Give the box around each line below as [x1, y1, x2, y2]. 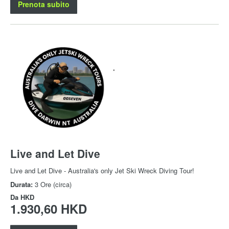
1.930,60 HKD [10, 199, 87, 217]
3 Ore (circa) [35, 179, 72, 189]
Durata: [10, 179, 35, 189]
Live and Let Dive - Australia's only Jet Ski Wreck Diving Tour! [10, 165, 194, 175]
